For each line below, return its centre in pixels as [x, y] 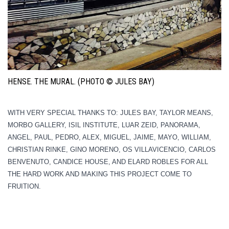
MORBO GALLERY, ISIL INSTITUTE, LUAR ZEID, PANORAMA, [104, 125]
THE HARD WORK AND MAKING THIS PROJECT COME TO [100, 174]
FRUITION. [24, 186]
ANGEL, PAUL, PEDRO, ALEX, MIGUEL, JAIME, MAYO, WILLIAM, [109, 137]
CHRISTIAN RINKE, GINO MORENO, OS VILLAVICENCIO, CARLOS [112, 149]
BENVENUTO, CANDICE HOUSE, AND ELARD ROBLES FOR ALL [108, 162]
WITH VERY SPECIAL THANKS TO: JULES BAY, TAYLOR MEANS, [110, 112]
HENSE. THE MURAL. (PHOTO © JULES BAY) [81, 82]
